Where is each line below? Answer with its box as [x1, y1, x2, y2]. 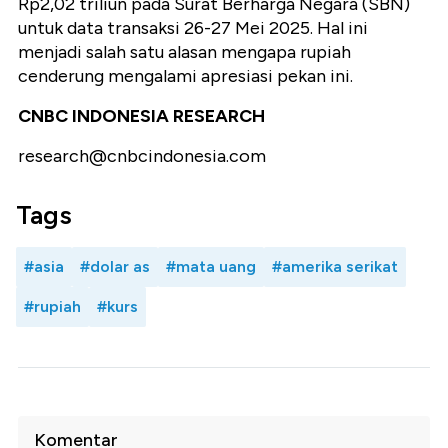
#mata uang [166, 257, 256, 277]
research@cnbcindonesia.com [18, 145, 266, 168]
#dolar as [80, 257, 150, 277]
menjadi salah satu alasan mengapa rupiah [18, 41, 351, 64]
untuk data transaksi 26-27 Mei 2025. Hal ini [18, 17, 368, 40]
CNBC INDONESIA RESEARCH [18, 105, 265, 128]
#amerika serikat [272, 257, 398, 277]
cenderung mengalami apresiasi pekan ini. [18, 65, 353, 88]
